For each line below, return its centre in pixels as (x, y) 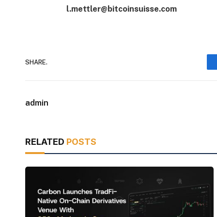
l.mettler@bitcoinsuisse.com (121, 8)
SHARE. (36, 62)
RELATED (46, 142)
